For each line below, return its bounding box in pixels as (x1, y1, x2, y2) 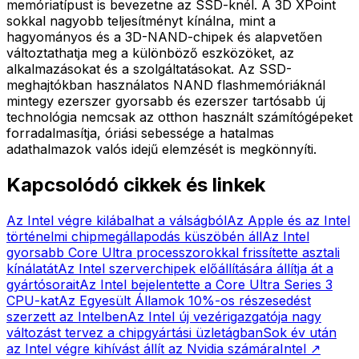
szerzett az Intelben (6, 308, 127, 325)
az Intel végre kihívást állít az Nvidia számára (6, 340, 280, 357)
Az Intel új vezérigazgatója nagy (127, 308, 321, 325)
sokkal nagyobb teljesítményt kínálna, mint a (6, 12, 276, 29)
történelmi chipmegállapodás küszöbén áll (6, 228, 262, 244)
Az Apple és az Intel (227, 212, 350, 228)
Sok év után (263, 324, 337, 341)
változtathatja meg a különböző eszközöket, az (6, 44, 294, 61)
